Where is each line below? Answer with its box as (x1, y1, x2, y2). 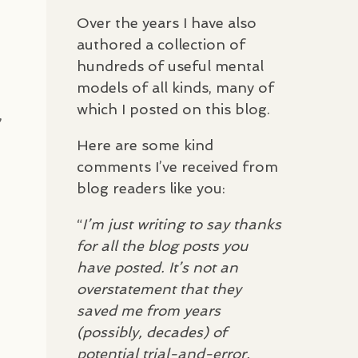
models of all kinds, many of (77, 78, 274, 96)
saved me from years (77, 301, 221, 319)
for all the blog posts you (77, 237, 248, 254)
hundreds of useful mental (77, 57, 264, 74)
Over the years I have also (77, 14, 257, 31)
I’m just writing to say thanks (82, 215, 281, 233)
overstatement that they (77, 280, 241, 297)
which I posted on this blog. (77, 100, 270, 117)
